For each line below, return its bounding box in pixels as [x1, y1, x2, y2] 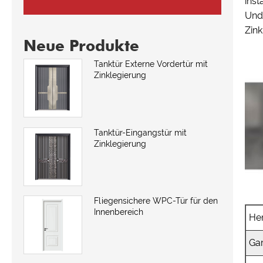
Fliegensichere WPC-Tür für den [94, 196, 218, 206]
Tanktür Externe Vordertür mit [94, 59, 208, 69]
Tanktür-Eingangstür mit [94, 127, 187, 137]
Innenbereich [94, 207, 143, 217]
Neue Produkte [23, 36, 139, 55]
